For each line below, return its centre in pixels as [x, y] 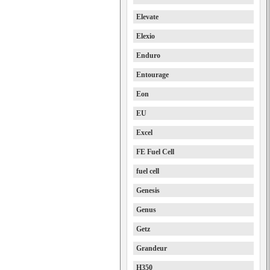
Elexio [146, 36]
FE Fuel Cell [155, 152]
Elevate [147, 17]
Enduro [148, 55]
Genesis [148, 190]
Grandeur [152, 248]
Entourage [152, 75]
